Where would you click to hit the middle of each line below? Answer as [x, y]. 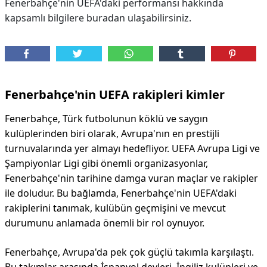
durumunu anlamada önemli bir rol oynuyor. [105, 223]
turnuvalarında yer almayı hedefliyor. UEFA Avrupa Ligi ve [132, 148]
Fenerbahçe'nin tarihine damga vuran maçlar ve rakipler [131, 178]
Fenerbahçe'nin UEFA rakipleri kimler [115, 94]
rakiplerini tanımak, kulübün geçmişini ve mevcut [115, 208]
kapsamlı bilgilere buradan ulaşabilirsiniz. [98, 18]
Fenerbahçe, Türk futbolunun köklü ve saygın [106, 119]
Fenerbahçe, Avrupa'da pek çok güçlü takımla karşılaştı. [129, 252]
